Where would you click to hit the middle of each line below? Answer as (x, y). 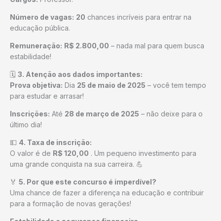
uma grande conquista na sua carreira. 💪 (76, 164)
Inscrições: (30, 113)
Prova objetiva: (36, 85)
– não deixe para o (171, 113)
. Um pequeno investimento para (143, 153)
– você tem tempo (176, 85)
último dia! (26, 124)
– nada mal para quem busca (157, 45)
